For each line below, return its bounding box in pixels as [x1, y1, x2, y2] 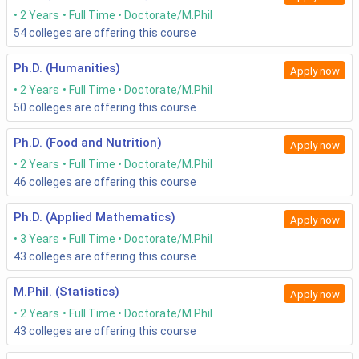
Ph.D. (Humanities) [14, 61, 120, 76]
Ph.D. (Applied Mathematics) [14, 210, 175, 225]
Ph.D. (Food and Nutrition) [14, 135, 162, 151]
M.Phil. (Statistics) [14, 284, 119, 300]
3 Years [20, 232, 59, 246]
